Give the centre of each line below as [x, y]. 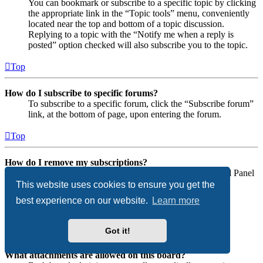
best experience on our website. [83, 201]
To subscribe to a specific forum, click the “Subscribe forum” [141, 103]
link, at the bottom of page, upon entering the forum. [125, 114]
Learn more [176, 201]
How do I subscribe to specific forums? [81, 93]
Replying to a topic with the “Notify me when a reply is [131, 34]
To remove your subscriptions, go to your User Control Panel [141, 173]
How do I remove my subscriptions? [76, 162]
